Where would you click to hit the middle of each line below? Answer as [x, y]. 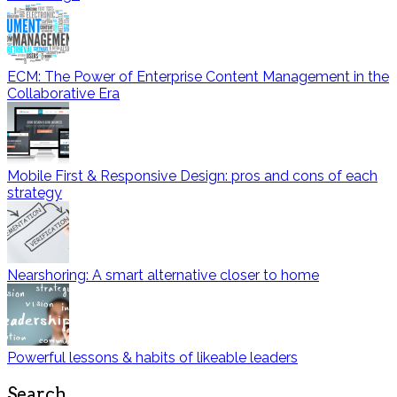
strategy [35, 193]
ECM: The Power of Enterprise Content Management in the [198, 77]
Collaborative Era [63, 94]
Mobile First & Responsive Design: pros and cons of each [192, 176]
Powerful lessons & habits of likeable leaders [152, 358]
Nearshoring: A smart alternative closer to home [163, 276]
